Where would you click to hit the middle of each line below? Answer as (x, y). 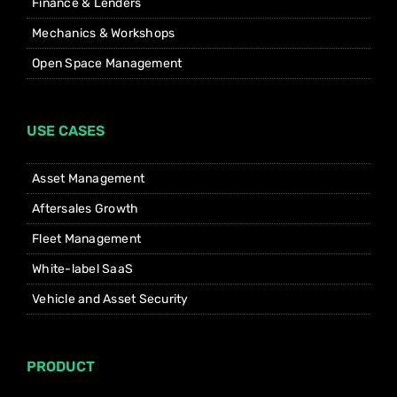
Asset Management (89, 179)
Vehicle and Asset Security (110, 300)
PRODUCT (61, 367)
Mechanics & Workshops (104, 34)
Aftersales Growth (86, 209)
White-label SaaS (83, 269)
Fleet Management (87, 239)
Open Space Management (107, 64)
